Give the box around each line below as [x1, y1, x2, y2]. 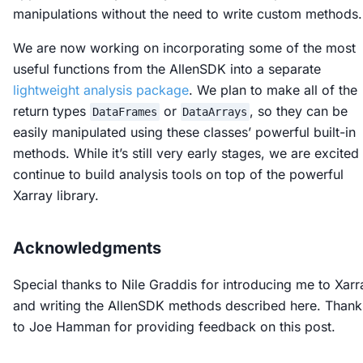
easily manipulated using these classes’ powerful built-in [13, 124, 356, 141]
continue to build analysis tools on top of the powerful [13, 166, 344, 183]
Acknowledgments [13, 238, 161, 258]
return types [13, 103, 90, 120]
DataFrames [92, 105, 157, 119]
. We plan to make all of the [189, 82, 357, 99]
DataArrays [182, 105, 248, 119]
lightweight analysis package [13, 82, 189, 99]
